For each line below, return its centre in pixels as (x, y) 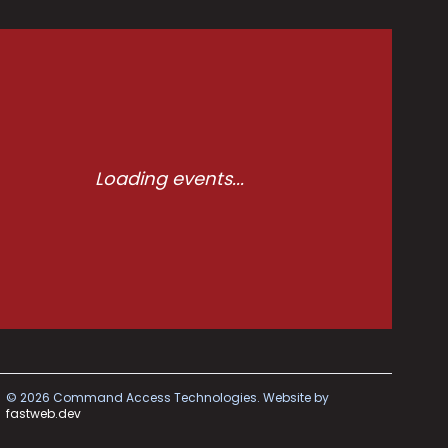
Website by (294, 398)
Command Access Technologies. (154, 398)
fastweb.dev (43, 414)
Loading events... (169, 179)
